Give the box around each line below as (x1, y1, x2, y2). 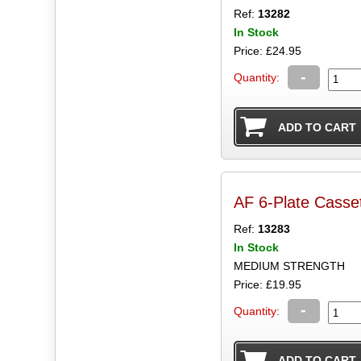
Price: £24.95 (233, 44, 301, 58)
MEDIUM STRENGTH (233, 259, 345, 272)
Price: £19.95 (233, 277, 301, 291)
